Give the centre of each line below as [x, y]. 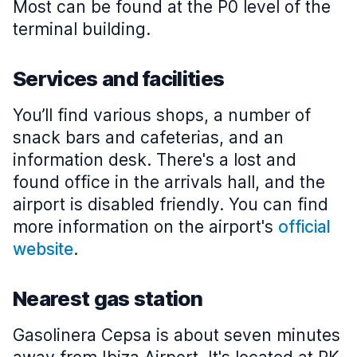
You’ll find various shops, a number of [162, 115]
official [304, 227]
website [43, 249]
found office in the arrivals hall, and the [169, 182]
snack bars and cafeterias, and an [148, 137]
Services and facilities [119, 78]
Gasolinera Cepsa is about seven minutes [177, 335]
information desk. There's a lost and [155, 160]
